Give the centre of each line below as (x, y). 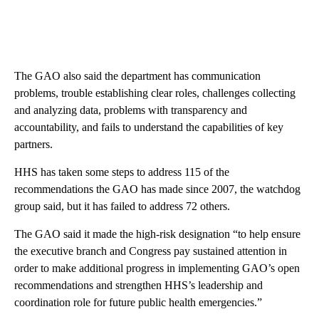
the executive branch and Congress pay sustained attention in (151, 251)
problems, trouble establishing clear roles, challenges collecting (155, 93)
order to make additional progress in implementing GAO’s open (157, 268)
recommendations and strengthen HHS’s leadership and (138, 285)
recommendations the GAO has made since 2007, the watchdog (157, 189)
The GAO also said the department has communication (137, 75)
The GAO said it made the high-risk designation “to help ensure (157, 234)
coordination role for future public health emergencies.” (138, 302)
